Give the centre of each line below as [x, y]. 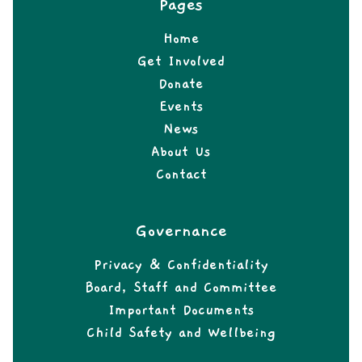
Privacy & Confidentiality [181, 265]
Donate [181, 84]
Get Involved [181, 62]
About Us [181, 152]
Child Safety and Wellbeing [181, 333]
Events [181, 107]
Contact [181, 175]
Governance [181, 232]
